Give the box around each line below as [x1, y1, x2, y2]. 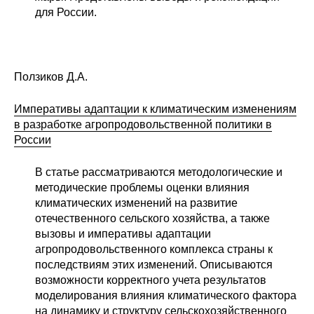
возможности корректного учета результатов [35, 274, 266, 287]
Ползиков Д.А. [14, 71, 88, 83]
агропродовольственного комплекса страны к [35, 243, 273, 256]
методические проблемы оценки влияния [35, 182, 250, 194]
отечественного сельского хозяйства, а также [35, 212, 270, 225]
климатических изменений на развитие [35, 197, 238, 210]
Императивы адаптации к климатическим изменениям [14, 103, 296, 116]
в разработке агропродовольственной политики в [14, 118, 272, 131]
